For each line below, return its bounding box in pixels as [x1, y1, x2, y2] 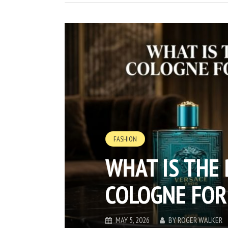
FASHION [113, 134, 137, 144]
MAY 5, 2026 [116, 215, 150, 225]
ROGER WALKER [178, 215, 222, 225]
